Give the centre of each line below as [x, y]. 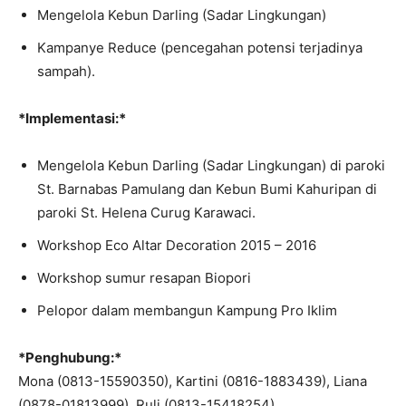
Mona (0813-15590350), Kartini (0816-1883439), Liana [193, 381]
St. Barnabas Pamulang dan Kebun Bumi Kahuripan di [207, 189]
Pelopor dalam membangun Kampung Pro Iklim [187, 310]
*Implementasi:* [72, 118]
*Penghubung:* [70, 358]
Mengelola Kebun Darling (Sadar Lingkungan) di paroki [211, 165]
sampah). [66, 71]
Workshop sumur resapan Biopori [144, 278]
